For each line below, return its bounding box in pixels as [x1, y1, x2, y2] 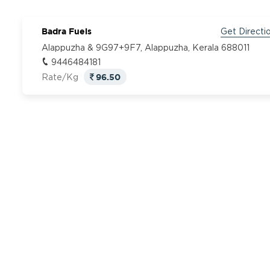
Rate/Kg [41, 74, 81, 83]
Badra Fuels [41, 26, 92, 36]
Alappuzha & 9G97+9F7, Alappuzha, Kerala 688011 [41, 44, 250, 53]
